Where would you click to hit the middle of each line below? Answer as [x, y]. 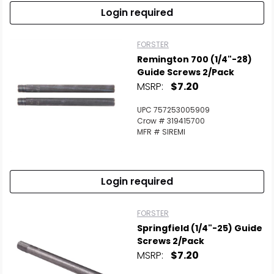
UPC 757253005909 [173, 110]
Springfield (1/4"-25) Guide [200, 228]
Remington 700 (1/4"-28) [194, 59]
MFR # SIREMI [161, 132]
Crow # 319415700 [171, 121]
